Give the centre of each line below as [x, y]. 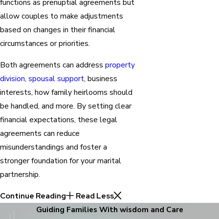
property [120, 65]
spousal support [56, 78]
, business [101, 78]
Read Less [95, 196]
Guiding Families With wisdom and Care [109, 209]
